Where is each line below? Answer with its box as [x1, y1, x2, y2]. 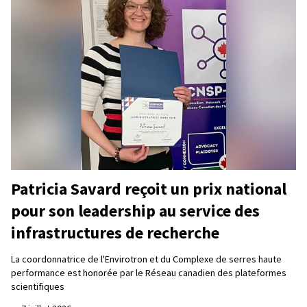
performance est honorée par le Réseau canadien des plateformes [11, 267, 286, 280]
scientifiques [11, 280, 64, 293]
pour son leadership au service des [11, 200, 260, 222]
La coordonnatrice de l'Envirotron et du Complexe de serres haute [11, 253, 282, 266]
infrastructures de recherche [11, 222, 219, 244]
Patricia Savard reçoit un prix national [11, 178, 286, 200]
